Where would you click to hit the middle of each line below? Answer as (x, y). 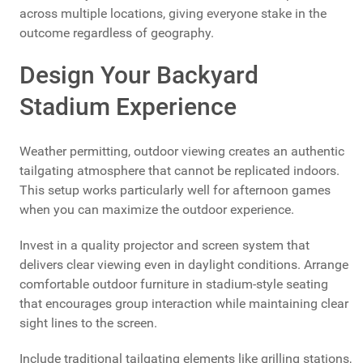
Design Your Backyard (139, 75)
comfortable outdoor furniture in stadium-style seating (174, 284)
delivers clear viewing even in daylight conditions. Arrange (184, 264)
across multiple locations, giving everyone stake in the (173, 13)
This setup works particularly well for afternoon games (175, 190)
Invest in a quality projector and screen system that (164, 245)
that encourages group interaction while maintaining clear (184, 303)
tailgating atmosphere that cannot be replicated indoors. (179, 170)
